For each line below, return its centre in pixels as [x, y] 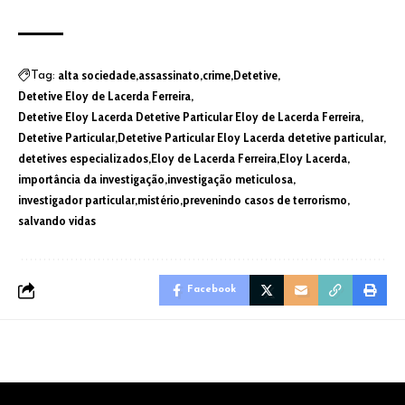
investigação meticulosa [230, 179]
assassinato [169, 75]
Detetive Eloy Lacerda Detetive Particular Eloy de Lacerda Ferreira [189, 117]
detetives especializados [83, 159]
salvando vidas [57, 221]
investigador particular [76, 200]
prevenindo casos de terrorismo [265, 200]
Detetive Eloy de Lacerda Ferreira [104, 96]
